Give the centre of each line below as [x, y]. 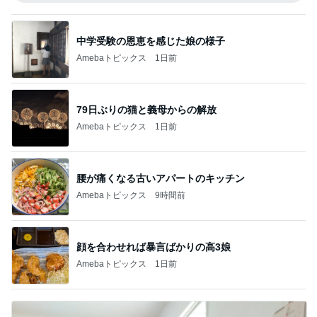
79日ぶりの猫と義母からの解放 [146, 109]
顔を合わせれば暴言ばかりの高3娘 [154, 247]
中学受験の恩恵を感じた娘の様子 [151, 41]
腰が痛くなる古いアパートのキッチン [161, 178]
